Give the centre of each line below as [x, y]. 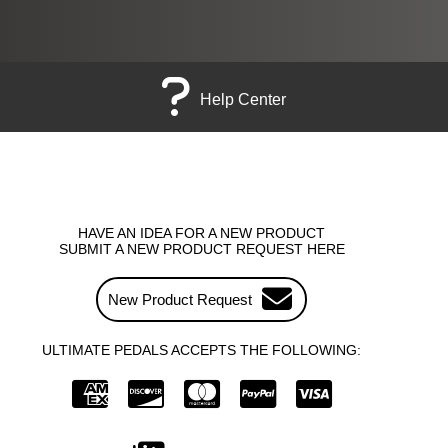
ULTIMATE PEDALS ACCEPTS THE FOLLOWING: [202, 349]
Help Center [242, 99]
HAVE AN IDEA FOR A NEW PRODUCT [202, 232]
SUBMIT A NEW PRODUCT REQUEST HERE [201, 248]
